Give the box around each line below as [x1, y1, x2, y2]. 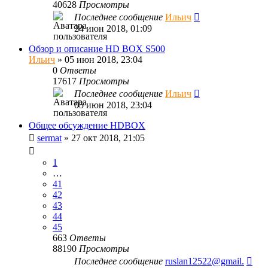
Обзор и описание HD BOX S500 [29, 43, 165, 54]
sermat [37, 132, 62, 143]
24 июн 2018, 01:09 [74, 23, 152, 33]
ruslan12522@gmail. [165, 255, 244, 266]
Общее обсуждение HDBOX [29, 120, 145, 130]
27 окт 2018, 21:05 [71, 132, 145, 143]
